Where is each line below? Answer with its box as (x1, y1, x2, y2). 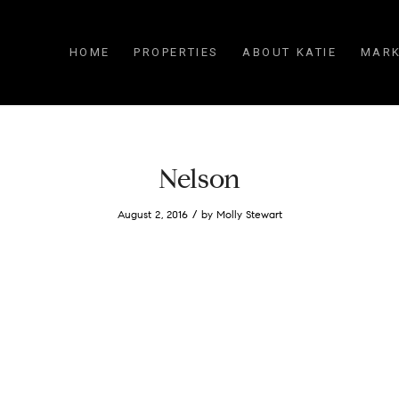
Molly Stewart (216, 208, 282, 221)
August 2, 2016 (117, 208, 188, 221)
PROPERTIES (134, 45, 220, 59)
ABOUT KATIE (242, 45, 338, 59)
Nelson (159, 162, 240, 195)
